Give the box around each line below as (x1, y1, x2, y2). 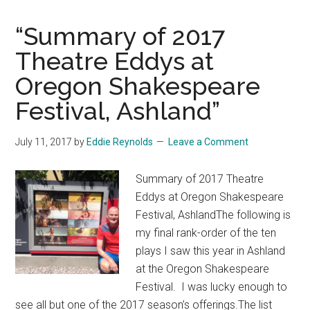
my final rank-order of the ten (136, 226, 277, 240)
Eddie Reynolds (86, 136, 154, 148)
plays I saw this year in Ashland (136, 244, 286, 258)
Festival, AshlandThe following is (136, 208, 291, 222)
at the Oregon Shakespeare (136, 262, 270, 276)
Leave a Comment (168, 136, 249, 148)
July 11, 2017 (15, 136, 73, 148)
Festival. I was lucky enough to (136, 280, 288, 294)
